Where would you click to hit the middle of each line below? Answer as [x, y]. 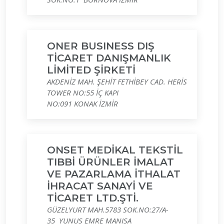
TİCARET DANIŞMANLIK [109, 58]
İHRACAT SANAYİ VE [100, 186]
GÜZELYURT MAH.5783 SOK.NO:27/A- [108, 209]
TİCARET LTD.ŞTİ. [93, 198]
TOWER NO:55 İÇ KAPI [83, 92]
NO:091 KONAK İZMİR [82, 103]
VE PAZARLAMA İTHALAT [114, 174]
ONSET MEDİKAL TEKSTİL [115, 150]
